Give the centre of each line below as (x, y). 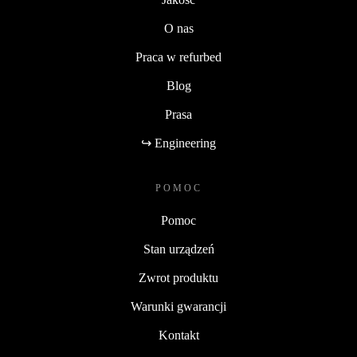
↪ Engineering (178, 143)
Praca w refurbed (178, 57)
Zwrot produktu (178, 278)
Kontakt (178, 335)
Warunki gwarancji (178, 307)
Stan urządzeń (178, 249)
